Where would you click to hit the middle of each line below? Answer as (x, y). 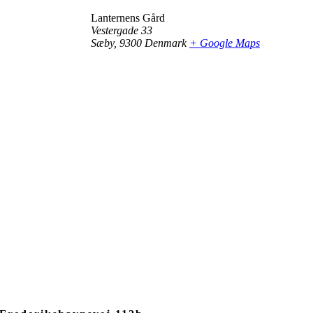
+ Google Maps (225, 43)
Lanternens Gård (128, 18)
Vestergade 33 (122, 31)
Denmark (166, 43)
